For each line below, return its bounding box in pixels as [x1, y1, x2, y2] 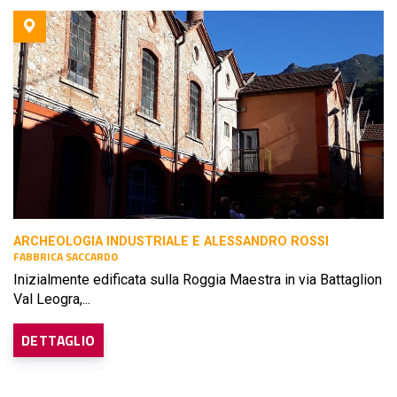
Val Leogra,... [13, 291, 90, 307]
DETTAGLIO [21, 330, 96, 351]
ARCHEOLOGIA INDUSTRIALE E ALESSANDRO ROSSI [13, 234, 329, 249]
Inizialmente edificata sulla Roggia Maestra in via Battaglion [13, 271, 382, 288]
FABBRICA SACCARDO [13, 248, 118, 265]
